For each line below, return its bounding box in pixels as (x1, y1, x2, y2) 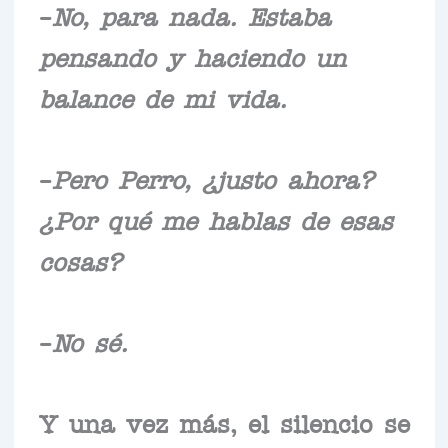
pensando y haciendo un (38, 49, 346, 62)
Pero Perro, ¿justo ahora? (51, 171, 374, 184)
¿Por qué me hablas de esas (38, 212, 393, 225)
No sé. (51, 334, 128, 347)
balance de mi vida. (38, 90, 287, 103)
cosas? (38, 253, 122, 266)
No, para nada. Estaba (51, 8, 331, 21)
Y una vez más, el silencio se (38, 415, 410, 428)
